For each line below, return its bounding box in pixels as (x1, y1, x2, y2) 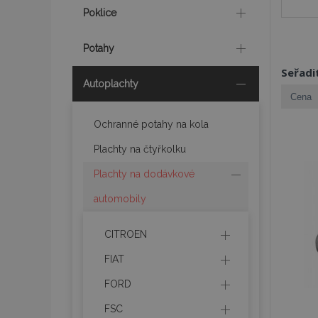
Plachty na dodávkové (94, 168, 194, 180)
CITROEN (104, 229, 147, 240)
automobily (94, 193, 146, 204)
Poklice (83, 7, 116, 18)
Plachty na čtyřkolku (94, 143, 186, 155)
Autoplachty (83, 78, 138, 89)
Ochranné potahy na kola (94, 119, 209, 130)
